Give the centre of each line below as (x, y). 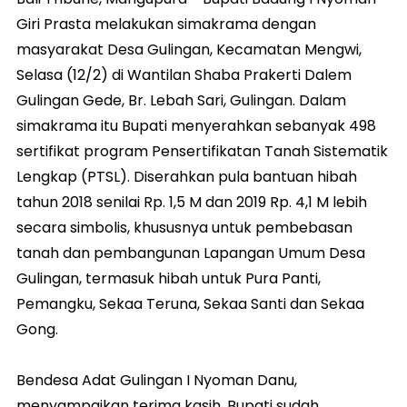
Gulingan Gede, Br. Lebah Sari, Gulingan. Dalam (181, 100)
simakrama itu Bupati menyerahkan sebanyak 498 (196, 125)
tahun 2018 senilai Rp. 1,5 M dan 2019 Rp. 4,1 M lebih (192, 202)
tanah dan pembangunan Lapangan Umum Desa (191, 253)
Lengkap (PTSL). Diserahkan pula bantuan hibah (187, 176)
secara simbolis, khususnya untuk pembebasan (184, 227)
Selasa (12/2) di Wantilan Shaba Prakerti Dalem (184, 74)
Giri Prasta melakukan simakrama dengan (166, 24)
